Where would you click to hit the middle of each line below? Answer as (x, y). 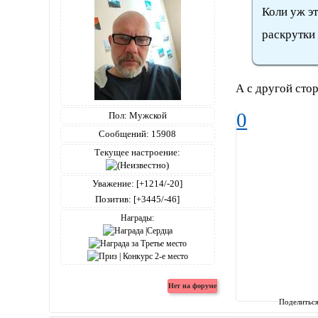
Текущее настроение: (138, 152)
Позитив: (114, 199)
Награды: (138, 218)
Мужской (147, 115)
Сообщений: (124, 133)
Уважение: (114, 183)
